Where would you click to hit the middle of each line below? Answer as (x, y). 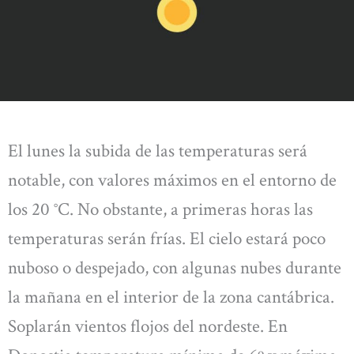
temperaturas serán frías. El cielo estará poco (167, 239)
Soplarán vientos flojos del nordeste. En (148, 327)
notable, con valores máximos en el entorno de (172, 181)
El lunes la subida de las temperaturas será (158, 151)
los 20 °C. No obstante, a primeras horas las (160, 210)
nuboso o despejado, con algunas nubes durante (175, 268)
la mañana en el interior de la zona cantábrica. (171, 298)
